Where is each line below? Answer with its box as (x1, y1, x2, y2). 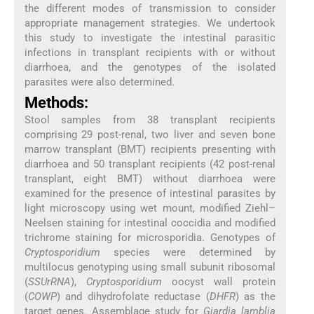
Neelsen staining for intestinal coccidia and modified (24, 217, 276, 229)
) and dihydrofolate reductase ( (56, 290, 210, 303)
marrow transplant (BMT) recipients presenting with (24, 143, 276, 156)
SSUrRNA (27, 275, 71, 288)
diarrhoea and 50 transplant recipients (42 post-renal (24, 158, 276, 170)
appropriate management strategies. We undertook (24, 16, 276, 29)
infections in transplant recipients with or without (24, 46, 276, 59)
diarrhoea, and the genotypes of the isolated (24, 60, 276, 74)
